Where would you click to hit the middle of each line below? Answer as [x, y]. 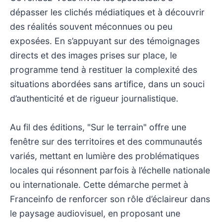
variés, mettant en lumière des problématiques [105, 156]
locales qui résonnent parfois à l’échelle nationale [110, 170]
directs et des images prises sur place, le [93, 55]
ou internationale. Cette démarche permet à [99, 184]
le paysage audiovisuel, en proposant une [95, 213]
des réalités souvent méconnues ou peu [91, 26]
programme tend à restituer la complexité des [104, 69]
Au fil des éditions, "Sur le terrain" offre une [98, 127]
